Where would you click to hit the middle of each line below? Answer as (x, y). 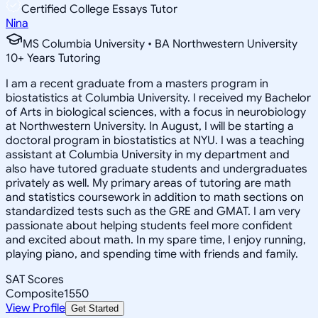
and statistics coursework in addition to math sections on (155, 197)
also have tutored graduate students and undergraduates (157, 169)
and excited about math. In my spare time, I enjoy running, (156, 240)
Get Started (95, 308)
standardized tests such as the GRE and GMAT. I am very (153, 211)
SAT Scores (35, 279)
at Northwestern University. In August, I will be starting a (150, 126)
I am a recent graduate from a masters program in (137, 83)
